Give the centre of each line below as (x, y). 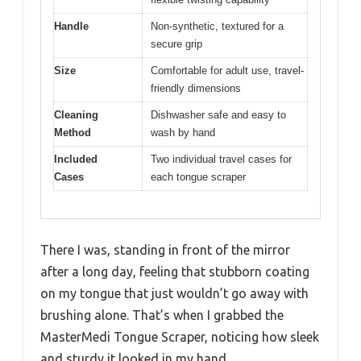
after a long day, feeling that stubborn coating (175, 272)
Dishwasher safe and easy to (218, 114)
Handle (71, 26)
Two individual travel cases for (221, 159)
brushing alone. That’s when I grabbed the (162, 315)
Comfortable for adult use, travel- (227, 70)
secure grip (176, 44)
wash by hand (183, 132)
